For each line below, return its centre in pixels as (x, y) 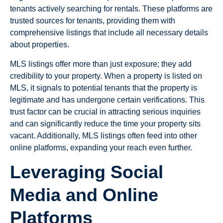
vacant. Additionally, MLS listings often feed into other (104, 135)
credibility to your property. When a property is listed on (106, 76)
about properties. (40, 45)
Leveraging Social (87, 172)
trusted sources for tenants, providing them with (93, 21)
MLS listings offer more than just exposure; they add (101, 64)
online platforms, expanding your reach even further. (101, 147)
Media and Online (84, 195)
